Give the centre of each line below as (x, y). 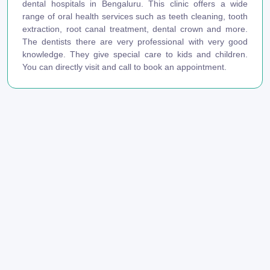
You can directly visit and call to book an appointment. (124, 67)
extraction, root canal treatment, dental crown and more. (135, 29)
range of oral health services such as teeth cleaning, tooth (135, 16)
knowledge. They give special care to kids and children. (135, 54)
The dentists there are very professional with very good (135, 41)
